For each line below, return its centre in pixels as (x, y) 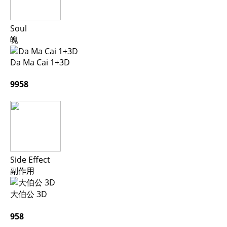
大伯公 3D (29, 194)
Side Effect (30, 159)
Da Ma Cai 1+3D (40, 63)
